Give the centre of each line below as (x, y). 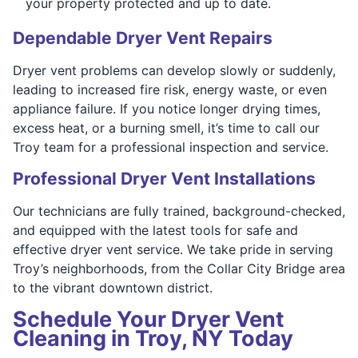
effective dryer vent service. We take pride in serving (173, 249)
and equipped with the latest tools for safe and (155, 230)
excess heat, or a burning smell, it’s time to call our (166, 127)
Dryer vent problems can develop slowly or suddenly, (174, 70)
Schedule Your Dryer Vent (148, 319)
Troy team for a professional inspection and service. (171, 147)
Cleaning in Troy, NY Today (153, 338)
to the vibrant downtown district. (113, 287)
